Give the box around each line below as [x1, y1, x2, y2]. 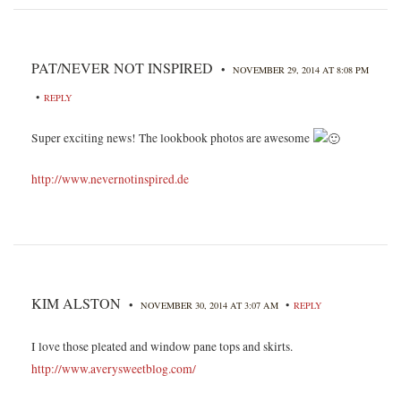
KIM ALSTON [31, 294, 121, 313]
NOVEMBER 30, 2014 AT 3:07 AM [141, 299, 281, 312]
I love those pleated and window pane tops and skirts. [31, 338, 293, 355]
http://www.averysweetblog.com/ [31, 361, 196, 378]
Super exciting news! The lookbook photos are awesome [31, 129, 312, 146]
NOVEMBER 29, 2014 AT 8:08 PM [233, 63, 369, 76]
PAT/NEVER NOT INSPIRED [31, 57, 213, 77]
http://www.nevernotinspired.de [31, 171, 189, 188]
